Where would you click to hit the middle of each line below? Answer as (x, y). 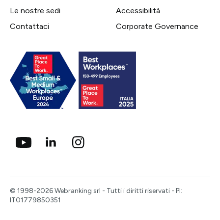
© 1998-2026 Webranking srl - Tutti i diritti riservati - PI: (96, 191)
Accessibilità (138, 11)
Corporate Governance (157, 27)
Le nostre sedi (35, 11)
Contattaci (29, 27)
